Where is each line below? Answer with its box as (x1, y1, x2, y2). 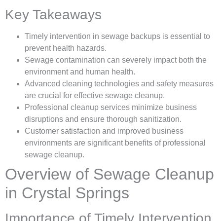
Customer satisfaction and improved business (25, 127, 184, 136)
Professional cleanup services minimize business (25, 103, 197, 112)
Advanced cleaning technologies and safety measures (25, 79, 214, 88)
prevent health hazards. (25, 44, 107, 53)
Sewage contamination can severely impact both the (25, 56, 207, 65)
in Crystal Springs (5, 184, 129, 202)
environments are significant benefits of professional (25, 139, 206, 147)
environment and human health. (25, 68, 135, 76)
